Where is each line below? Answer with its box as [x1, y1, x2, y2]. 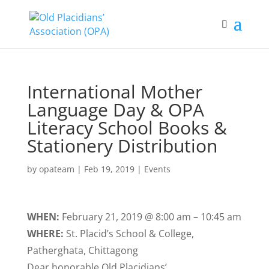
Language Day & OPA [26, 97, 204, 122]
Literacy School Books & [26, 115, 227, 140]
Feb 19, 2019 [83, 163, 134, 175]
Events [144, 163, 171, 175]
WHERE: [26, 227, 66, 240]
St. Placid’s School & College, [65, 227, 194, 240]
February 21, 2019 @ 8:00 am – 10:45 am [59, 210, 241, 223]
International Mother [26, 79, 202, 104]
